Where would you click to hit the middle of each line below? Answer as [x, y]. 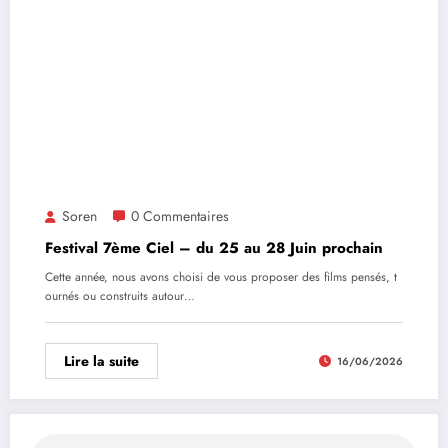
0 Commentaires [180, 216]
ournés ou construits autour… [120, 296]
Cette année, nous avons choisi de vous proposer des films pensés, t [221, 277]
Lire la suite [101, 361]
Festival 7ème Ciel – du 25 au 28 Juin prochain [214, 248]
